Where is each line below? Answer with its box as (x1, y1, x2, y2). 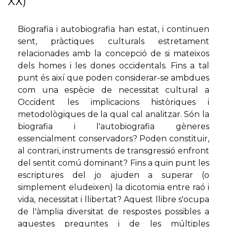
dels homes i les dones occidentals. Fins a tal (18, 61, 209, 71)
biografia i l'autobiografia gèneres (18, 122, 209, 132)
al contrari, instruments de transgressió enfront (18, 146, 209, 156)
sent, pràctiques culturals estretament (18, 36, 209, 47)
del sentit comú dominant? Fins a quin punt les (18, 158, 209, 168)
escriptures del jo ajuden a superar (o (18, 170, 209, 180)
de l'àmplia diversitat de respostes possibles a (18, 207, 209, 217)
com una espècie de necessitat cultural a (18, 85, 209, 95)
